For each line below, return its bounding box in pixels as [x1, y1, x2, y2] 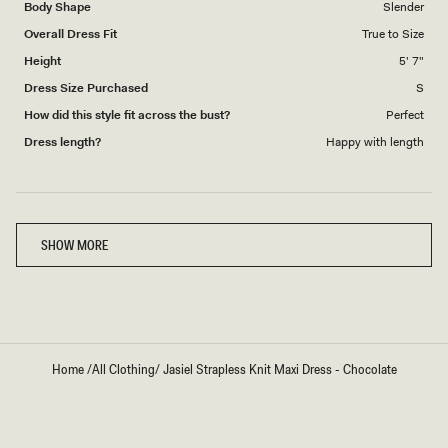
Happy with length [326, 133, 424, 150]
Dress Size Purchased [24, 79, 148, 96]
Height [24, 52, 61, 69]
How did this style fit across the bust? [24, 106, 230, 123]
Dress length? [24, 133, 101, 150]
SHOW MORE [41, 235, 108, 254]
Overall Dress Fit [24, 25, 117, 42]
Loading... [193, 202, 255, 221]
